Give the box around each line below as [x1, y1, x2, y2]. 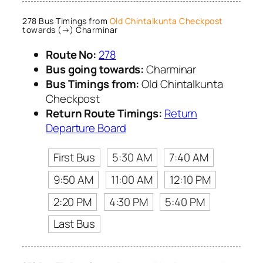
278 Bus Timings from [22, 15, 110, 26]
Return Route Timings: [46, 106, 162, 122]
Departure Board [46, 120, 126, 136]
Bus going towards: [46, 62, 144, 77]
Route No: [46, 47, 97, 63]
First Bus [53, 149, 95, 165]
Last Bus [53, 216, 95, 232]
